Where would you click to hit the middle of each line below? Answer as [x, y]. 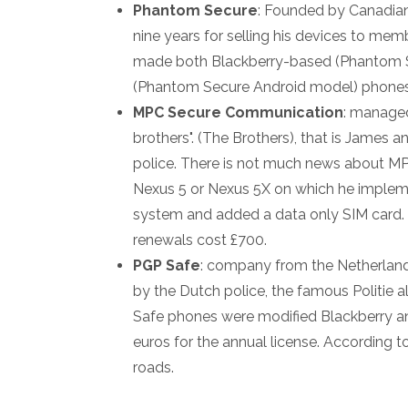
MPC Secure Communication [238, 112]
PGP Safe [167, 265]
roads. [153, 367]
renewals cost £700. [200, 240]
